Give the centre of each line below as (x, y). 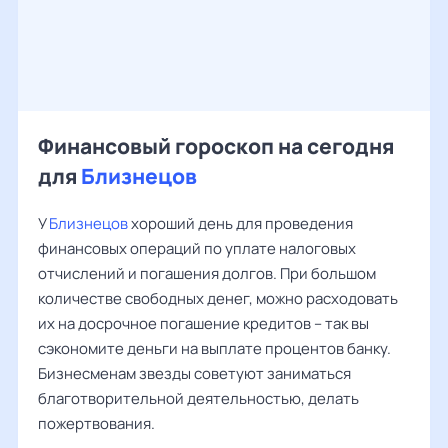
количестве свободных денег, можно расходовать (218, 298)
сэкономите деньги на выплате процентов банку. (214, 348)
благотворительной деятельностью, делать (198, 398)
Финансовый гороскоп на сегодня (216, 146)
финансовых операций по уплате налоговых (197, 248)
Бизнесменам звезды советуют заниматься (194, 373)
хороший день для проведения (240, 223)
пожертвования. (96, 423)
